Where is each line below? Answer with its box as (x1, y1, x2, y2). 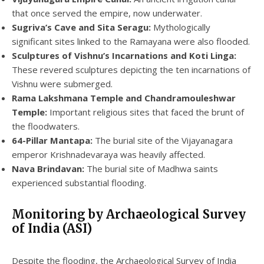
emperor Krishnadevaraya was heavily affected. (12, 148, 205, 160)
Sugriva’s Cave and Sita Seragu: (12, 21, 151, 33)
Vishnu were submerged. (12, 77, 113, 90)
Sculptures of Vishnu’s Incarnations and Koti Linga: (12, 49, 236, 61)
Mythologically (151, 21, 210, 33)
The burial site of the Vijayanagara (93, 134, 233, 146)
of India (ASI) (12, 220, 92, 236)
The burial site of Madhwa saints (84, 162, 218, 174)
